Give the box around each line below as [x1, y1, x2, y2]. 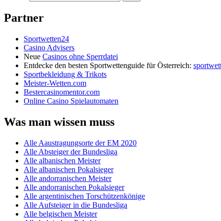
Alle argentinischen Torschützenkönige [24, 192, 145, 201]
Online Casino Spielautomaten [24, 97, 118, 106]
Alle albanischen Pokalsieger [24, 165, 113, 174]
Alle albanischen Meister [24, 156, 101, 165]
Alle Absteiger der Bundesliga [24, 147, 117, 156]
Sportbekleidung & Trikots [24, 70, 107, 79]
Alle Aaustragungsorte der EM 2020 [24, 139, 137, 147]
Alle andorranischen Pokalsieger [24, 183, 124, 192]
